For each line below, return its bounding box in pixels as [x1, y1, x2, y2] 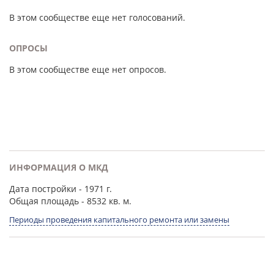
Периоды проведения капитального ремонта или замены [9, 214, 229, 225]
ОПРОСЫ [9, 42, 48, 54]
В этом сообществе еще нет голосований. [9, 12, 185, 23]
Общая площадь [9, 195, 79, 207]
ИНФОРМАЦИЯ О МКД [9, 161, 108, 173]
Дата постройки [9, 183, 76, 194]
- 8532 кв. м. [79, 195, 131, 207]
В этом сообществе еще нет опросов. [9, 64, 166, 75]
